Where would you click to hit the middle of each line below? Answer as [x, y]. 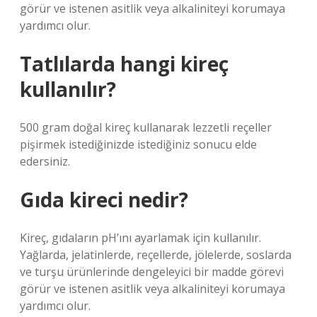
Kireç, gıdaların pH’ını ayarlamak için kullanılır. [140, 238]
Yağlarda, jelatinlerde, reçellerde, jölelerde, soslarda [156, 255]
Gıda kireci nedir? [104, 200]
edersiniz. [45, 161]
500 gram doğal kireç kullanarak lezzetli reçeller [146, 127]
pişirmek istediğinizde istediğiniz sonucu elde [138, 144]
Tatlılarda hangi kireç [124, 64]
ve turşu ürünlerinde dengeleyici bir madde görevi [152, 272]
